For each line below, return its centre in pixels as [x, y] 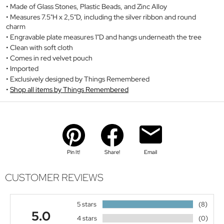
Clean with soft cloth [42, 47]
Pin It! [73, 152]
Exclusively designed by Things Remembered [80, 79]
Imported [24, 68]
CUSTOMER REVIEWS [54, 178]
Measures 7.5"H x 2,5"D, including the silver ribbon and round [103, 17]
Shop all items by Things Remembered [69, 89]
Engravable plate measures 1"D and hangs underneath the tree [106, 37]
